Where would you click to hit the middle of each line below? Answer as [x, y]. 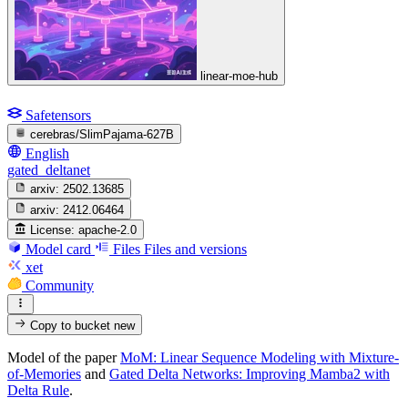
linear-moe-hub [239, 76]
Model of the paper [64, 357]
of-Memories [44, 373]
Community [60, 285]
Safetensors [58, 115]
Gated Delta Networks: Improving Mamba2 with [250, 373]
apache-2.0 [108, 229]
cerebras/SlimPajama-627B [102, 134]
